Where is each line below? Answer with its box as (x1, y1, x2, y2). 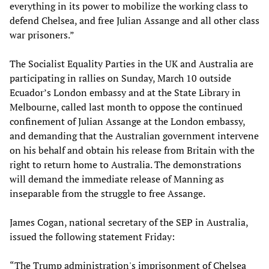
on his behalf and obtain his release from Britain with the (10, 143, 255, 157)
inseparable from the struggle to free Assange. (10, 186, 205, 200)
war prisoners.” (10, 28, 74, 41)
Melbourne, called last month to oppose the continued (10, 100, 243, 113)
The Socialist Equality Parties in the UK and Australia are (10, 56, 253, 70)
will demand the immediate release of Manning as (10, 172, 224, 186)
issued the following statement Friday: (10, 229, 175, 243)
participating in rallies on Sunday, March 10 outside (10, 71, 231, 85)
